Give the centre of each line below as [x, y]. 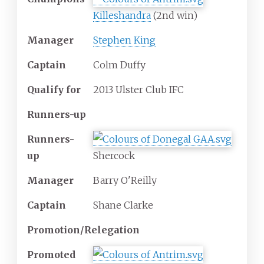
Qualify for [54, 90]
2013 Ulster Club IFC [138, 90]
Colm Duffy [119, 65]
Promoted [51, 255]
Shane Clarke [123, 205]
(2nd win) [174, 16]
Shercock [114, 156]
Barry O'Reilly [125, 181]
